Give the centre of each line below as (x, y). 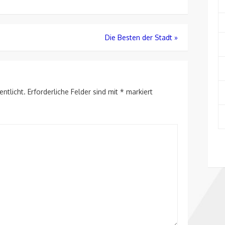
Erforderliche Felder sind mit (74, 91)
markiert (138, 91)
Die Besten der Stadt (139, 37)
